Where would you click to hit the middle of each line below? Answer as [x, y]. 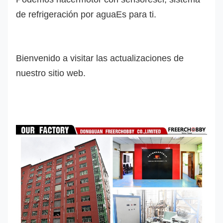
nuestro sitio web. [51, 73]
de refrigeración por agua [66, 14]
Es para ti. [136, 14]
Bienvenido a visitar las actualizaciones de [100, 58]
